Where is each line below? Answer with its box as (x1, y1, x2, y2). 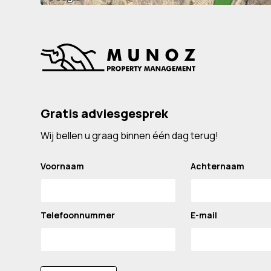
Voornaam (41, 160, 85, 172)
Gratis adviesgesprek (41, 105, 169, 122)
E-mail (191, 209, 218, 221)
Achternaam (191, 160, 245, 172)
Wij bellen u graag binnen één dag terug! (41, 128, 219, 142)
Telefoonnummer (41, 209, 116, 221)
